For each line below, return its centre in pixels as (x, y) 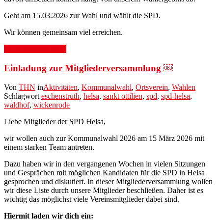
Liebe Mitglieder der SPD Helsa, (55, 121)
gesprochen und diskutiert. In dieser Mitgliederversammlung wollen (108, 181)
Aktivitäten (60, 87)
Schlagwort (23, 96)
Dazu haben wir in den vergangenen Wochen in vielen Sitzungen (105, 164)
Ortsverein (152, 87)
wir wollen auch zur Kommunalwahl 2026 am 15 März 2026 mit (104, 138)
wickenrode (52, 105)
